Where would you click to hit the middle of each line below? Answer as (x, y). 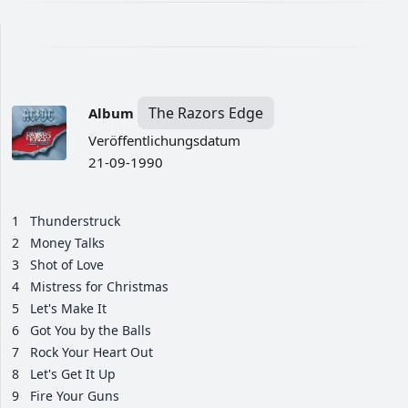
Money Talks (67, 243)
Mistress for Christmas (99, 287)
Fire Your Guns (75, 396)
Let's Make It (68, 309)
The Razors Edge (206, 113)
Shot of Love (67, 265)
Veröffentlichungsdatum (164, 141)
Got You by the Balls (91, 331)
